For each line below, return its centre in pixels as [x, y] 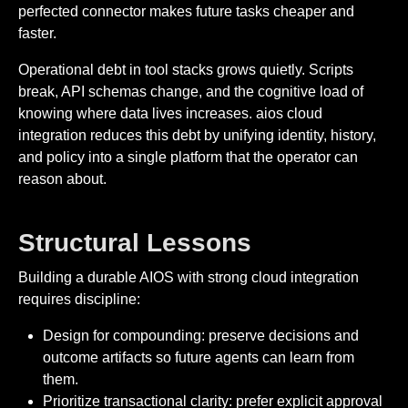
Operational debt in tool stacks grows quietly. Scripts [186, 69]
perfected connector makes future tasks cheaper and [186, 11]
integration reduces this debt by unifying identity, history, [197, 135]
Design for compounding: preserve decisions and [201, 336]
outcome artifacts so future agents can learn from [199, 358]
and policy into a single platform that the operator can [188, 157]
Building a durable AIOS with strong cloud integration [189, 278]
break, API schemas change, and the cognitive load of [191, 91]
